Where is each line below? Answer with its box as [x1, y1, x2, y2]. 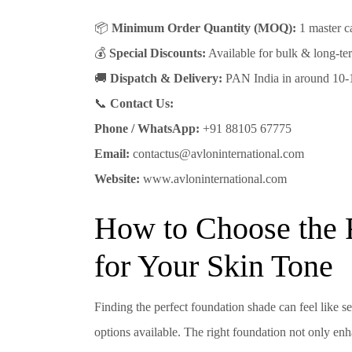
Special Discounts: [109, 46, 206, 60]
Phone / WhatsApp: [94, 122, 200, 136]
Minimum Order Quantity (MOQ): [112, 21, 296, 35]
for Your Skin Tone [94, 248, 333, 284]
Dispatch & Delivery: [110, 71, 222, 86]
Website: [94, 172, 140, 186]
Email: [94, 147, 130, 161]
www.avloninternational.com [140, 172, 287, 186]
